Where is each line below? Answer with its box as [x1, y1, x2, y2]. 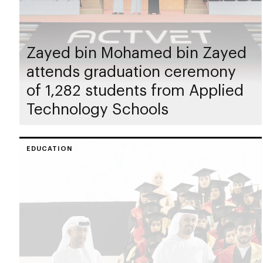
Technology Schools [26, 99, 168, 117]
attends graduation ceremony [26, 61, 236, 80]
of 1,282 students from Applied [26, 80, 244, 99]
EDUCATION [26, 144, 72, 152]
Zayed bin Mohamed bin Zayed [26, 42, 247, 61]
